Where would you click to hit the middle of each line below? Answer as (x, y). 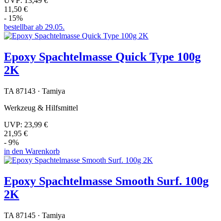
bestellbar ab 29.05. (34, 27)
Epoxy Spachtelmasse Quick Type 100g (102, 57)
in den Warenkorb (32, 151)
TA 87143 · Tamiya (35, 91)
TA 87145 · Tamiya (35, 215)
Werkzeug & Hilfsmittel (41, 108)
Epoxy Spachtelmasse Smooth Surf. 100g (106, 181)
